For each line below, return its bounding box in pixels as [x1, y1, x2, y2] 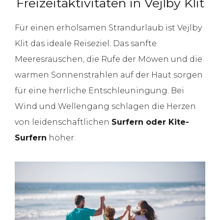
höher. [47, 133, 76, 142]
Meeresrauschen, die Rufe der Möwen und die [15, 54, 202, 64]
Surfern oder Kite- [111, 117, 189, 127]
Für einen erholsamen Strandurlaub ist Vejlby [15, 23, 202, 32]
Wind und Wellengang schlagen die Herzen [15, 101, 196, 111]
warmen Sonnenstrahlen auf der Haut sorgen [15, 70, 203, 80]
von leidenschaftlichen [15, 117, 111, 127]
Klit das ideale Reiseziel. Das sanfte [15, 38, 157, 48]
